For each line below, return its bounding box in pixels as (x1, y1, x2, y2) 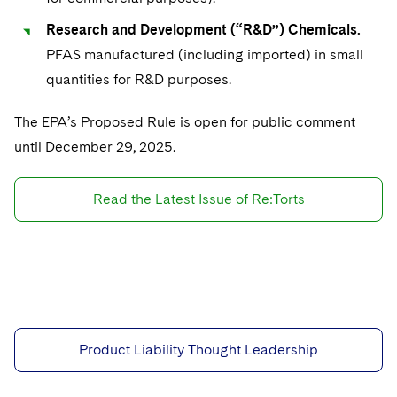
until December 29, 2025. (14, 138, 179, 155)
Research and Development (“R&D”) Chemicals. (46, 21, 361, 38)
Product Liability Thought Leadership (79, 341, 318, 358)
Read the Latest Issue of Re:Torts (92, 191, 305, 207)
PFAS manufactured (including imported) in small (46, 46, 363, 63)
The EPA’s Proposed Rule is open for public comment (14, 113, 355, 130)
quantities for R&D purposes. (46, 71, 231, 88)
